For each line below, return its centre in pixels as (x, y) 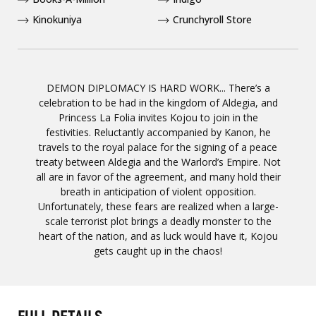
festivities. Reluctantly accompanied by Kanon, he (158, 132)
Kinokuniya (57, 19)
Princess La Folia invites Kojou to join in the (158, 117)
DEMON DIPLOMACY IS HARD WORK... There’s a (158, 88)
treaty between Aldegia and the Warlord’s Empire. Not (158, 162)
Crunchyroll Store (212, 19)
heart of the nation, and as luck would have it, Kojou (158, 236)
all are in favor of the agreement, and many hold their (158, 177)
